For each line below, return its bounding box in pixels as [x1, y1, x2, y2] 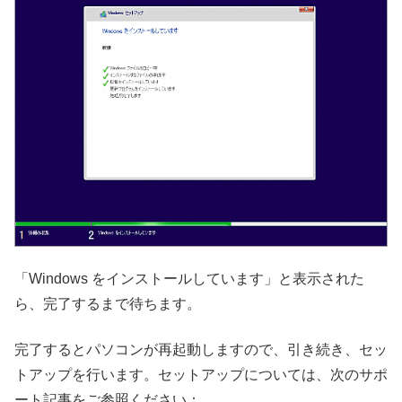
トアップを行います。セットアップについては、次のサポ [14, 366, 388, 382]
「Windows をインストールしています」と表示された [14, 271, 364, 287]
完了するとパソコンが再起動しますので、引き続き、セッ [14, 341, 388, 357]
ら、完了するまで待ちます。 [14, 296, 201, 312]
